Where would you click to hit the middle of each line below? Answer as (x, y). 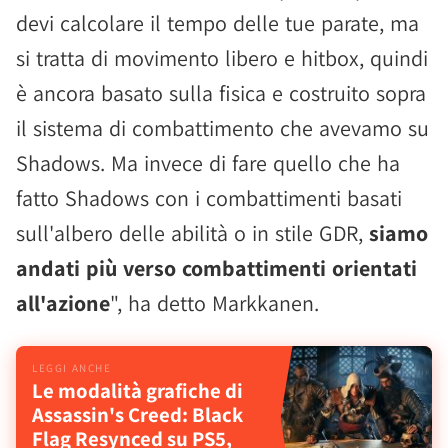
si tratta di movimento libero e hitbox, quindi (222, 58)
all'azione (63, 303)
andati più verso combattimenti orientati (216, 268)
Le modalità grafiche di (137, 390)
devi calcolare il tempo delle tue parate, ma (217, 23)
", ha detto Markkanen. (214, 303)
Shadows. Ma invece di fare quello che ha (208, 163)
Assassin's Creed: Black (137, 414)
